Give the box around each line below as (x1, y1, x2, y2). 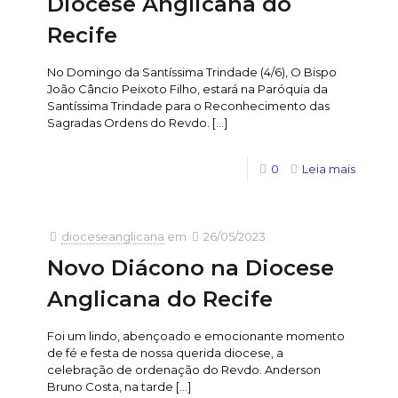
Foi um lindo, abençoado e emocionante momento (47, 328, 345, 343)
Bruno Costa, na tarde (47, 378, 173, 394)
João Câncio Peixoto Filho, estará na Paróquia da (47, 81, 328, 96)
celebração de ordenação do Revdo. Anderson (47, 362, 321, 377)
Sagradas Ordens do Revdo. (47, 115, 210, 130)
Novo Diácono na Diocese (47, 254, 334, 281)
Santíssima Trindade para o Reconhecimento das (47, 98, 330, 113)
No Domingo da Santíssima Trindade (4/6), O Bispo (47, 64, 337, 79)
